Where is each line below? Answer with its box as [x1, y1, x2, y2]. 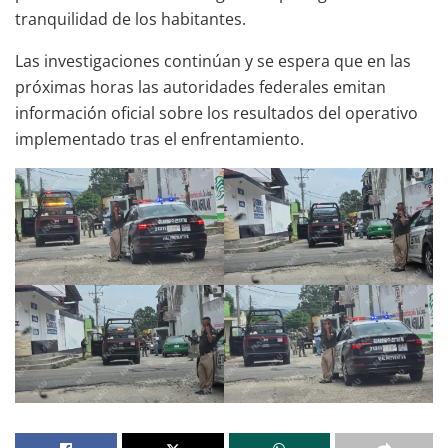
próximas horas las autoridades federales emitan [15, 75, 386, 98]
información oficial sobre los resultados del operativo [15, 101, 418, 124]
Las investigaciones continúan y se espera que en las [15, 49, 411, 72]
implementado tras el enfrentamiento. [15, 127, 304, 150]
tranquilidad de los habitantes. [15, 7, 246, 30]
